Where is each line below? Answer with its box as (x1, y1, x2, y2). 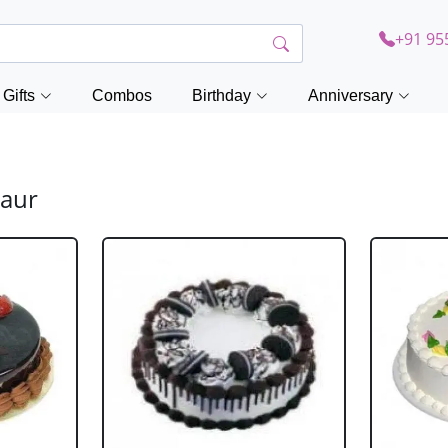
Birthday (192, 87, 251, 104)
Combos (92, 87, 152, 104)
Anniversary (308, 87, 393, 104)
